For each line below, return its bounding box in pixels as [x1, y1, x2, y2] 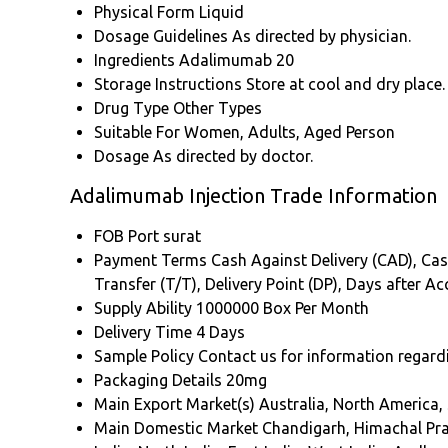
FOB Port [94, 227, 159, 246]
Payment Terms [94, 251, 207, 270]
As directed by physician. [232, 27, 411, 46]
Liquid [199, 3, 244, 22]
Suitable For [94, 123, 180, 142]
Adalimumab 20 [179, 51, 294, 70]
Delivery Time [94, 323, 192, 342]
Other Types [173, 99, 262, 118]
